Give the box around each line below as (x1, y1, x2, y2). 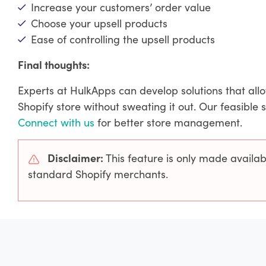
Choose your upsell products (30, 15, 167, 31)
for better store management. (94, 115, 242, 130)
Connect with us (17, 115, 94, 130)
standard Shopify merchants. (27, 166, 168, 182)
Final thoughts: (17, 57, 90, 72)
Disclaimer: (47, 150, 103, 166)
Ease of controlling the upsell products (30, 31, 215, 47)
